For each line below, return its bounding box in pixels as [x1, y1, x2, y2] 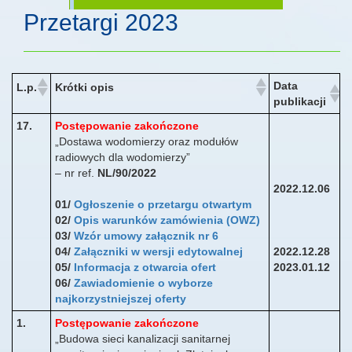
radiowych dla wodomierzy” [55, 151, 190, 163]
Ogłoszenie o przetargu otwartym [74, 198, 251, 211]
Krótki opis [55, 81, 114, 93]
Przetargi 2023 [24, 9, 178, 35]
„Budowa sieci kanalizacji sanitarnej [55, 332, 230, 345]
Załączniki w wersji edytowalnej [74, 245, 243, 258]
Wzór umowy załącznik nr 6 [74, 229, 218, 242]
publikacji [273, 95, 326, 108]
